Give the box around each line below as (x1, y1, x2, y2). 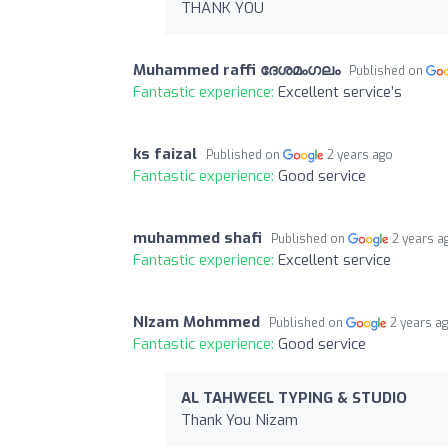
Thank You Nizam (181, 409, 298, 430)
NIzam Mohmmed (133, 311, 260, 332)
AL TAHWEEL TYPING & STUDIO (181, 387, 407, 408)
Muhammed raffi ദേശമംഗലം (133, 59, 340, 80)
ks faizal (133, 143, 197, 164)
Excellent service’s (278, 81, 402, 102)
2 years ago (327, 146, 394, 163)
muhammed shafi (133, 227, 262, 248)
